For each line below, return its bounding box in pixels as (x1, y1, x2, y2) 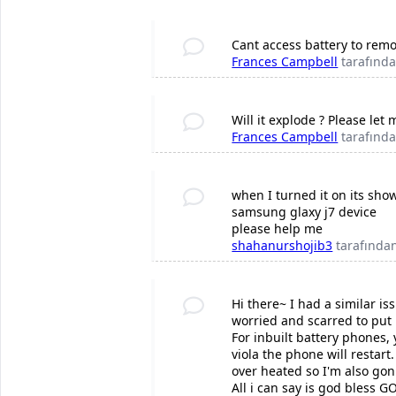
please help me (232, 220, 324, 238)
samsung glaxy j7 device (232, 203, 377, 221)
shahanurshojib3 (232, 237, 333, 255)
